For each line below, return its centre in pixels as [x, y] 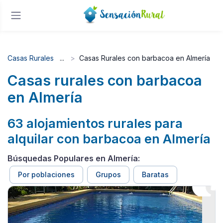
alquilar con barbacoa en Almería [109, 139]
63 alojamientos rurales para [95, 123]
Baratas [155, 175]
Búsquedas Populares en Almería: [74, 158]
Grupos [108, 175]
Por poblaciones [46, 175]
